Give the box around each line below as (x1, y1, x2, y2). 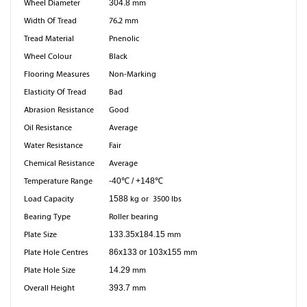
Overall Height (24, 283, 75, 293)
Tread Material (24, 34, 74, 43)
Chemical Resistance (24, 158, 95, 168)
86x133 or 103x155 (109, 247, 184, 257)
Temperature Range (24, 176, 93, 186)
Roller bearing (109, 212, 160, 221)
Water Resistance (24, 140, 83, 150)
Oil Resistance (24, 123, 72, 132)
